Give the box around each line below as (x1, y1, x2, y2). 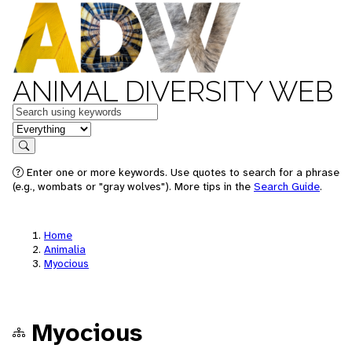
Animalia (44, 242, 86, 256)
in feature (12, 119, 64, 136)
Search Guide (254, 179, 320, 193)
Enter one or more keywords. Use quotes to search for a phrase (24, 165, 339, 179)
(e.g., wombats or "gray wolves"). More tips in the (13, 179, 254, 193)
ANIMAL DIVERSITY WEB (13, 75, 333, 108)
